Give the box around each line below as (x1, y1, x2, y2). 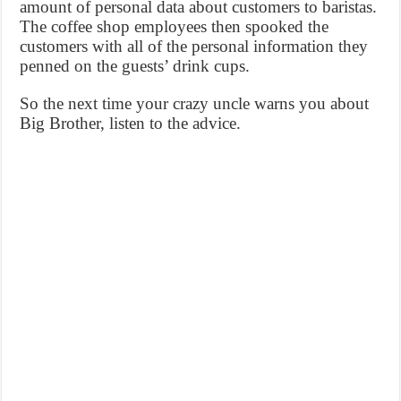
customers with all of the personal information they (20, 37, 369, 56)
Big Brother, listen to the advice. (20, 114, 242, 133)
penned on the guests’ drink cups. (20, 56, 251, 76)
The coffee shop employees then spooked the (20, 17, 329, 37)
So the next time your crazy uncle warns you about (20, 94, 370, 114)
